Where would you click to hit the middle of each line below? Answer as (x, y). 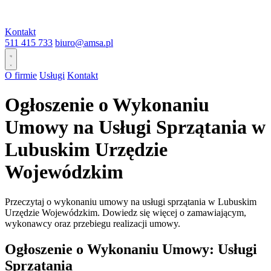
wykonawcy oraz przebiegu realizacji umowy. (93, 223)
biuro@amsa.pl (84, 43)
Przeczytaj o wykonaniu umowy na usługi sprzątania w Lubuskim (131, 201)
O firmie (21, 75)
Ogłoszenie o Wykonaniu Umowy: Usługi (131, 249)
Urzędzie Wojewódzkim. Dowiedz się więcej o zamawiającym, (126, 212)
